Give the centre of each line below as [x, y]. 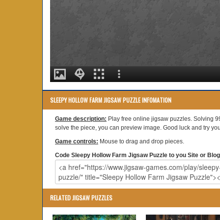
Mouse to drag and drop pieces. [141, 141]
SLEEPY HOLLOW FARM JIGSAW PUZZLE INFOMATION [111, 100]
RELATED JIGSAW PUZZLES [81, 198]
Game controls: [77, 141]
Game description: [81, 119]
